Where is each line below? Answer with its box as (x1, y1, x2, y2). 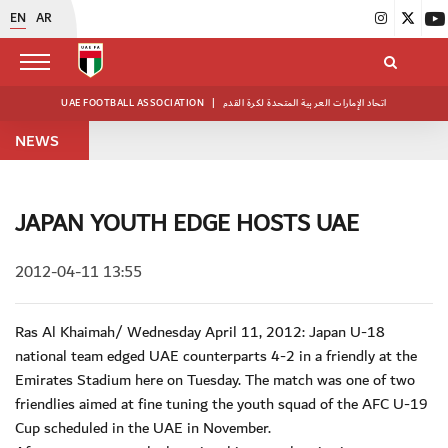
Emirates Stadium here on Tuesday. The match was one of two (15, 367, 415, 393)
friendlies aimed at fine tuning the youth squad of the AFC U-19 (15, 391, 428, 417)
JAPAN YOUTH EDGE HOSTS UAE (15, 205, 359, 243)
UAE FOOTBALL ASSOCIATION (61, 95, 207, 111)
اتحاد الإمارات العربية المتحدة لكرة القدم (222, 95, 387, 111)
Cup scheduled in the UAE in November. (15, 415, 271, 441)
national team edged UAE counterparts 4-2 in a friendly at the (15, 343, 417, 369)
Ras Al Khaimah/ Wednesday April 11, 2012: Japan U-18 (15, 319, 385, 345)
